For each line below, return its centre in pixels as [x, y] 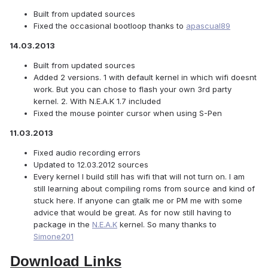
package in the [63, 225]
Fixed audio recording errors [87, 153]
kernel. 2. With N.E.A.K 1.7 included [97, 101]
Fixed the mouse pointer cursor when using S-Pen [128, 113]
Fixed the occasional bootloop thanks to [110, 26]
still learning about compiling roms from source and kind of [144, 189]
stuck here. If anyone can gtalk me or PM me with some [138, 201]
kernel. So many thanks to [167, 225]
